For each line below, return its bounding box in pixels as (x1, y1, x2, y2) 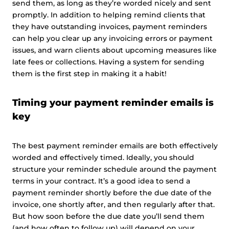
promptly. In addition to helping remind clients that (12, 10, 205, 19)
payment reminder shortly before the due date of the (12, 188, 212, 197)
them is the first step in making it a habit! (12, 69, 167, 78)
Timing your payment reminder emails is (12, 97, 214, 108)
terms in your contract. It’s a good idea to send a (12, 176, 190, 186)
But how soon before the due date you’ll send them (12, 212, 204, 221)
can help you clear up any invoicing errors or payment (12, 34, 213, 43)
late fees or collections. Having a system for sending (12, 57, 204, 66)
